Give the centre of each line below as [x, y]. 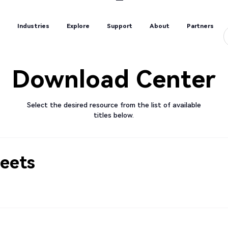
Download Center [114, 79]
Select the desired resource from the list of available [114, 105]
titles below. [114, 115]
